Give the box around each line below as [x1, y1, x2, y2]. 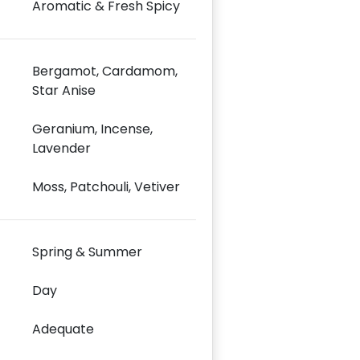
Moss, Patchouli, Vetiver [32, 177, 180, 196]
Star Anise [32, 80, 96, 100]
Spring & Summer [32, 242, 142, 261]
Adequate [32, 319, 94, 338]
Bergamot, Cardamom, [32, 61, 178, 80]
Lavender [32, 138, 91, 157]
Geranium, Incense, [32, 119, 153, 138]
